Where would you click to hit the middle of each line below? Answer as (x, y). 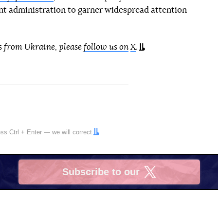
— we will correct (67, 132)
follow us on (106, 47)
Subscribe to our (101, 172)
